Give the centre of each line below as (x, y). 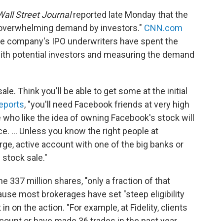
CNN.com (163, 28)
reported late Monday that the (130, 14)
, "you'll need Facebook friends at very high (107, 104)
